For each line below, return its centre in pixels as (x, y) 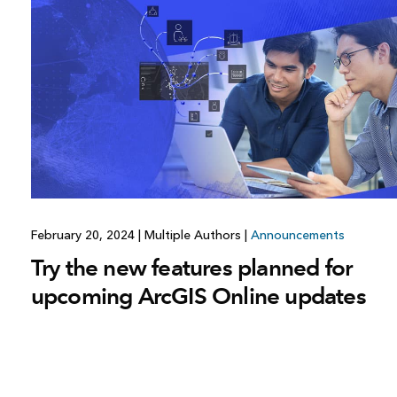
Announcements (297, 236)
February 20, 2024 (84, 236)
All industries (288, 13)
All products (174, 35)
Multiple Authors (192, 236)
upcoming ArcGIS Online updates (198, 296)
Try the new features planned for (191, 268)
